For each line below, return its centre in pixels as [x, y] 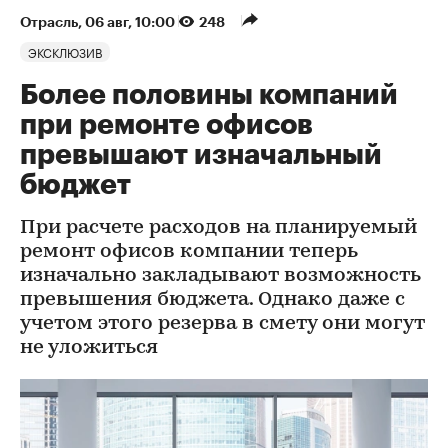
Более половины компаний [209, 94]
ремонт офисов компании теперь [189, 251]
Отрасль [49, 21]
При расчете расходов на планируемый [218, 227]
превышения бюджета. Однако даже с [212, 299]
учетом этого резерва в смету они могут [222, 323]
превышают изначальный [201, 154]
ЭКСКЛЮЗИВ [65, 51]
